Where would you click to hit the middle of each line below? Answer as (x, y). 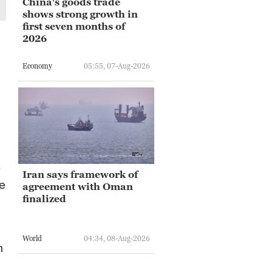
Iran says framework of (80, 174)
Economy (37, 66)
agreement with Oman (78, 186)
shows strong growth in (80, 14)
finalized (44, 198)
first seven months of (74, 26)
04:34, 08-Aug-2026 (117, 239)
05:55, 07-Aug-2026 (117, 66)
